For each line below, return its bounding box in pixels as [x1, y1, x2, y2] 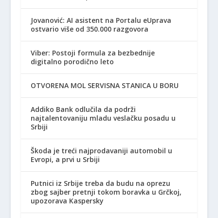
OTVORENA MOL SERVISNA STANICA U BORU [30, 80, 179, 90]
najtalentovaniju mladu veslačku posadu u [30, 113, 176, 123]
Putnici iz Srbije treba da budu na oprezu [30, 178, 170, 188]
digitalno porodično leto [30, 56, 114, 66]
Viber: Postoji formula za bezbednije [30, 48, 155, 57]
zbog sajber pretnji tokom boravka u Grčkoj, [30, 187, 182, 197]
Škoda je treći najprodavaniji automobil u [30, 145, 172, 155]
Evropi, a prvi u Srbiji [30, 154, 100, 164]
